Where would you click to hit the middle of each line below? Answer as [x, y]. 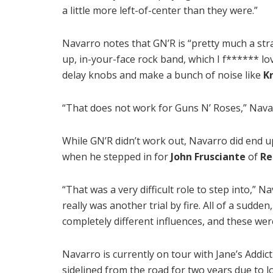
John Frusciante [208, 156]
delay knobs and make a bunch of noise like [163, 75]
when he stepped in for [116, 156]
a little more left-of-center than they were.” [160, 10]
